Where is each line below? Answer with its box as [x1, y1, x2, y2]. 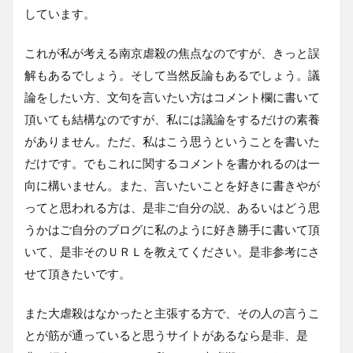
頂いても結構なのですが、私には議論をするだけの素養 [24, 111, 320, 126]
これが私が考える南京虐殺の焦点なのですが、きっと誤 [24, 45, 320, 60]
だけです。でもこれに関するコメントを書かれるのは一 [24, 155, 320, 170]
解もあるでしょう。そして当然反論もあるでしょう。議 [24, 67, 320, 82]
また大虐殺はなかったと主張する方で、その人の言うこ [24, 305, 320, 320]
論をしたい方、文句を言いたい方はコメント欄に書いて [24, 89, 320, 104]
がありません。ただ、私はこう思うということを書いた [24, 133, 320, 148]
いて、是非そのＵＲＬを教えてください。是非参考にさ [24, 243, 320, 258]
